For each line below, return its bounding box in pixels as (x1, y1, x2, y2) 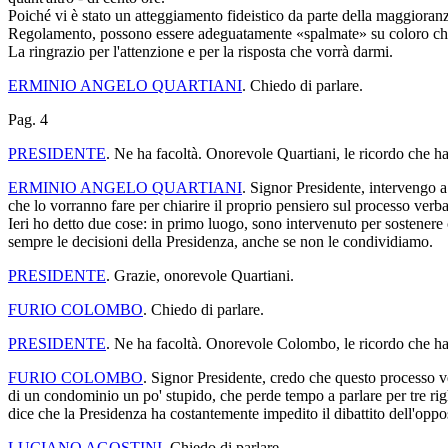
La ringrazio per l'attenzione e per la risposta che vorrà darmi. (8, 42, 393, 60)
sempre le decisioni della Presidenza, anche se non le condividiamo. (8, 232, 433, 250)
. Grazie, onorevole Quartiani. (106, 266, 294, 284)
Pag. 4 (8, 110, 48, 128)
